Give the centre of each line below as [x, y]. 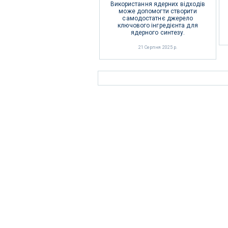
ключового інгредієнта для [158, 25]
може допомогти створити [158, 11]
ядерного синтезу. [158, 33]
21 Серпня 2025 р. [158, 47]
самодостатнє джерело [158, 18]
